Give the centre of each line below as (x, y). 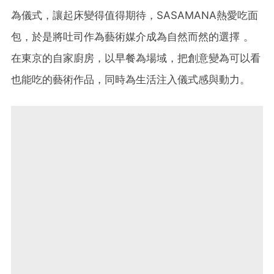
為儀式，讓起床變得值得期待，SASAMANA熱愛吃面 (135, 15)
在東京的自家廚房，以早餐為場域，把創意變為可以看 (136, 58)
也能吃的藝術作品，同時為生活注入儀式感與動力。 (131, 79)
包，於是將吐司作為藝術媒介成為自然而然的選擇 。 (132, 36)
